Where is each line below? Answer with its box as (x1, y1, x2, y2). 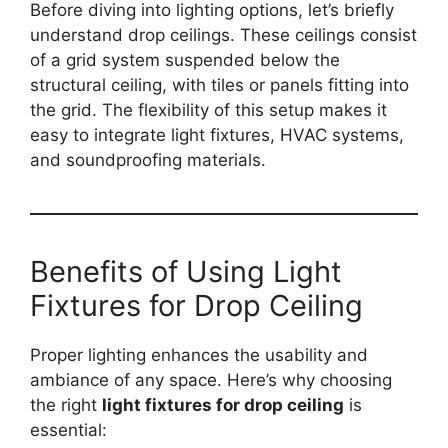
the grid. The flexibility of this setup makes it (30, 100, 387, 120)
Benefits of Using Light (30, 254, 342, 289)
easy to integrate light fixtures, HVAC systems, (30, 125, 404, 145)
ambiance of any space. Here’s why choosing (30, 370, 392, 390)
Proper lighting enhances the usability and (30, 345, 368, 365)
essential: (30, 420, 107, 440)
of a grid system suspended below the (30, 50, 340, 70)
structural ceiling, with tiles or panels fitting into (30, 75, 409, 95)
